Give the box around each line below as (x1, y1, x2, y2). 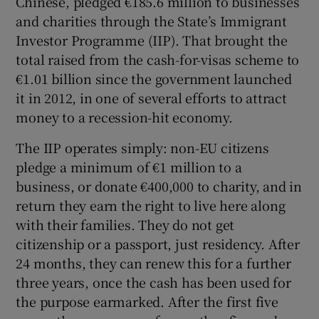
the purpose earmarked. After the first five (16, 291, 278, 310)
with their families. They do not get (16, 214, 235, 234)
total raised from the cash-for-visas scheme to (16, 49, 300, 68)
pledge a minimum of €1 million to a (16, 157, 242, 176)
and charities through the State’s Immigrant (16, 11, 287, 30)
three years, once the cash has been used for (16, 272, 291, 291)
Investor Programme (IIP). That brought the (16, 30, 288, 49)
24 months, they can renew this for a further (16, 253, 291, 272)
